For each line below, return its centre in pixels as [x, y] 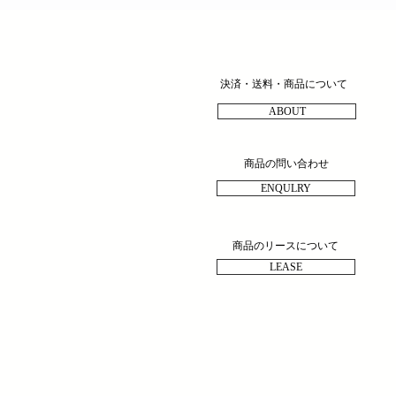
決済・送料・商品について [284, 84]
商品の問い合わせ [286, 163]
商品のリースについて [286, 245]
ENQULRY [286, 188]
